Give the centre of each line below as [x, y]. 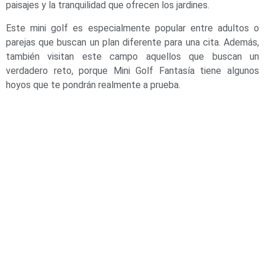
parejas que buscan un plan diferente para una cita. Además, [132, 42]
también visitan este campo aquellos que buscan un [132, 56]
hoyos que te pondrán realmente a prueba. [93, 85]
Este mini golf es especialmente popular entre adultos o [132, 28]
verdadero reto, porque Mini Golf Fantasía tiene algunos [132, 70]
